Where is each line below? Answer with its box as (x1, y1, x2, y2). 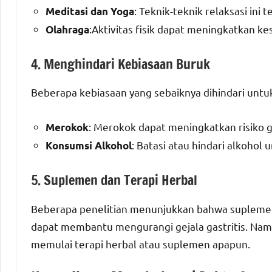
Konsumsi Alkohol (46, 139, 132, 152)
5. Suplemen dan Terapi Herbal (31, 171, 197, 190)
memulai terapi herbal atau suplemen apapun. (31, 237, 250, 250)
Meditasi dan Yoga (46, 4, 134, 18)
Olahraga (46, 22, 89, 36)
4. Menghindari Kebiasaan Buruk (31, 54, 210, 73)
